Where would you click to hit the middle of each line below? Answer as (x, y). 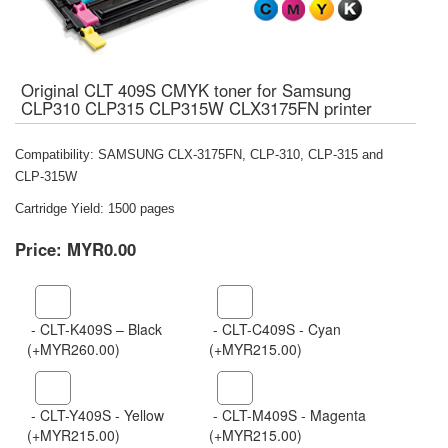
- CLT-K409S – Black (94, 329)
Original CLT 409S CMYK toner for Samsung (186, 90)
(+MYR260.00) (73, 349)
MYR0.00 (101, 249)
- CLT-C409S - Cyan (275, 329)
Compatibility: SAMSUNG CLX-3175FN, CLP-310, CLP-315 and (199, 154)
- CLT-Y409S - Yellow (95, 415)
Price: (38, 249)
